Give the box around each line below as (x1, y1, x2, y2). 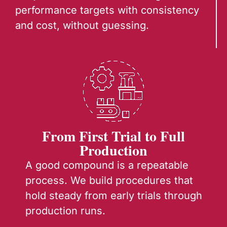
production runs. (25, 205, 105, 217)
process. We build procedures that (25, 174, 193, 187)
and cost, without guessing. (15, 19, 149, 32)
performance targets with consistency (15, 4, 199, 17)
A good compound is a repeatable (25, 159, 188, 172)
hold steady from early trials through (25, 190, 202, 202)
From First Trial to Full (42, 126, 185, 147)
